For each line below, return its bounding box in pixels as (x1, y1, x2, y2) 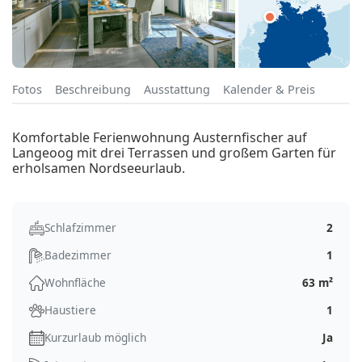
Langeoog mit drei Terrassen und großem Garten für (12, 144, 336, 162)
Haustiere (44, 302, 96, 318)
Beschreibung (55, 82, 131, 98)
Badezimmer (44, 247, 112, 263)
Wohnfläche (44, 275, 106, 291)
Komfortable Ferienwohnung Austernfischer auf (12, 128, 307, 147)
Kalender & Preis (223, 82, 315, 98)
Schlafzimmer (44, 220, 116, 236)
